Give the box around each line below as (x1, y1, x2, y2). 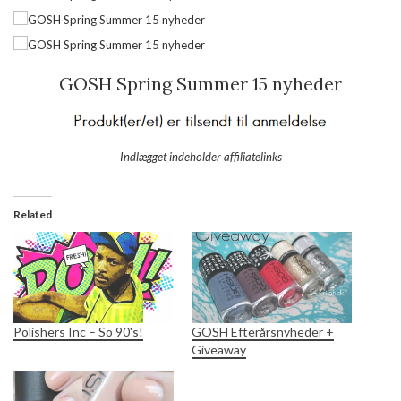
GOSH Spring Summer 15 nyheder (59, 72, 342, 95)
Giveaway (192, 342, 246, 358)
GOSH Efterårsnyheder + (192, 324, 334, 340)
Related (13, 207, 52, 221)
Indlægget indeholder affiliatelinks (119, 149, 282, 164)
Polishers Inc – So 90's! (13, 324, 143, 340)
